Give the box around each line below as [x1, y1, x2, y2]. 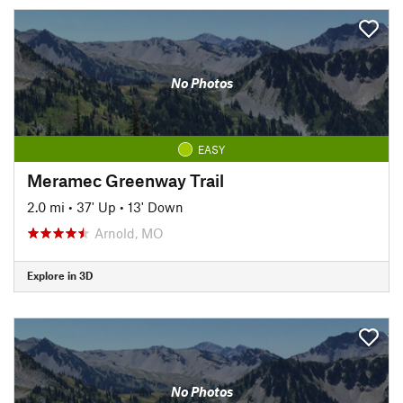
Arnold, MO [94, 224, 164, 241]
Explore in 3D [27, 269, 93, 282]
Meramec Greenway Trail [27, 169, 224, 191]
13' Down [128, 198, 184, 215]
